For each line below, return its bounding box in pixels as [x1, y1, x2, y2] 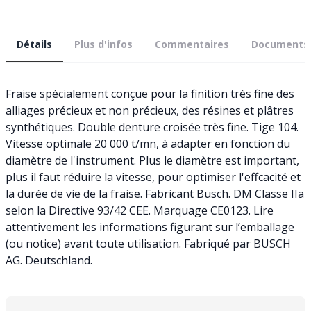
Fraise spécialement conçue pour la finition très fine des [6, 85, 294, 101]
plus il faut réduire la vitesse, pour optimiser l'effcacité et [6, 169, 301, 185]
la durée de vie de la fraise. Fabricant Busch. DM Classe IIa [6, 185, 304, 201]
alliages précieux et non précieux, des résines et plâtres [6, 102, 294, 118]
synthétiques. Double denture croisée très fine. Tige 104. [6, 119, 299, 135]
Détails [17, 37, 52, 51]
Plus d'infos [74, 37, 133, 51]
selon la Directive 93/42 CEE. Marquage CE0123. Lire [6, 202, 274, 218]
